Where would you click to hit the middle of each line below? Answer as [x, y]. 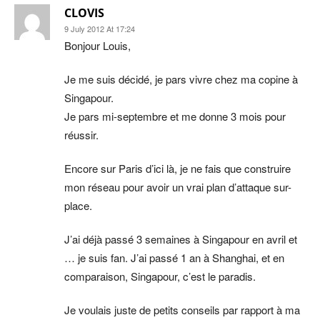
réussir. [81, 134]
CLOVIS [84, 12]
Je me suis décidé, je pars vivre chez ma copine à [181, 79]
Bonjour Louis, [97, 45]
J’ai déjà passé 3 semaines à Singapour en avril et [181, 239]
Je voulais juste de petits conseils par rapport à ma [182, 309]
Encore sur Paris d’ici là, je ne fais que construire [177, 168]
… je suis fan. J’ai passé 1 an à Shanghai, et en [174, 257]
